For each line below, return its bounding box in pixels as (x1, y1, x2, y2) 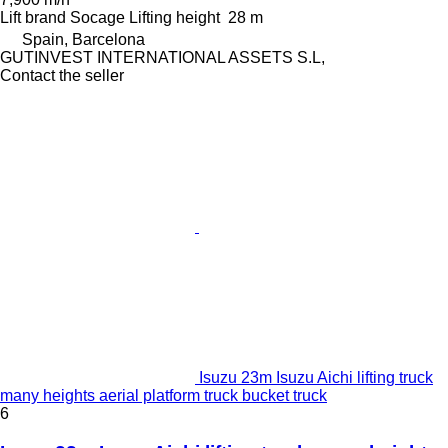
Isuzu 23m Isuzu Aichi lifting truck (199, 369, 433, 387)
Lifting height (129, 9, 220, 27)
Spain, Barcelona (22, 31, 145, 49)
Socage (70, 9, 125, 27)
